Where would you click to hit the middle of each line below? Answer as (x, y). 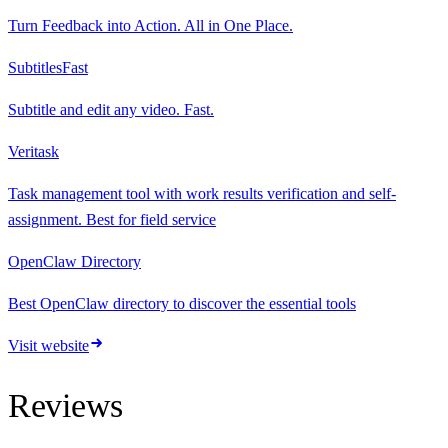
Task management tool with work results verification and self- (202, 193)
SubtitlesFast (48, 67)
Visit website (48, 345)
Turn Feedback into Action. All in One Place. (150, 25)
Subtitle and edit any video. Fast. (111, 109)
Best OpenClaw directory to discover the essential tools (182, 303)
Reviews (66, 405)
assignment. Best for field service (112, 219)
